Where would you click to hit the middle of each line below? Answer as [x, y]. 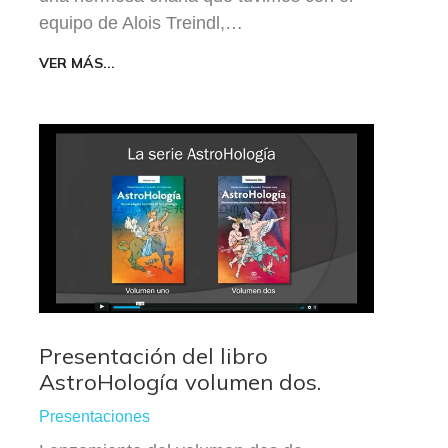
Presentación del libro [153, 355]
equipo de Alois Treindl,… [141, 23]
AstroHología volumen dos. [180, 381]
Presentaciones [94, 416]
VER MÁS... [77, 63]
